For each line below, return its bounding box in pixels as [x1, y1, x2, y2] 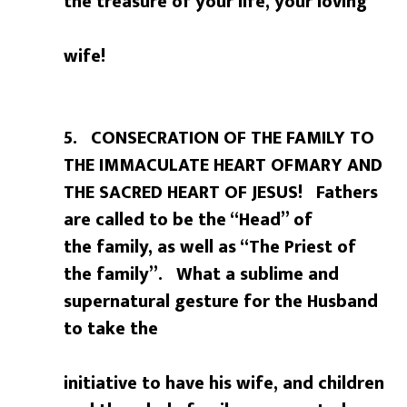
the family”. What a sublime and [64, 259, 340, 291]
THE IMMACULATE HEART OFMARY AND [64, 150, 383, 182]
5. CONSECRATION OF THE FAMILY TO [64, 123, 375, 154]
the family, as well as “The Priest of [64, 232, 357, 263]
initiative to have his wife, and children [64, 368, 385, 400]
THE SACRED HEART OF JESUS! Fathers [64, 177, 379, 209]
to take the [64, 313, 159, 345]
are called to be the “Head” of [64, 204, 313, 236]
